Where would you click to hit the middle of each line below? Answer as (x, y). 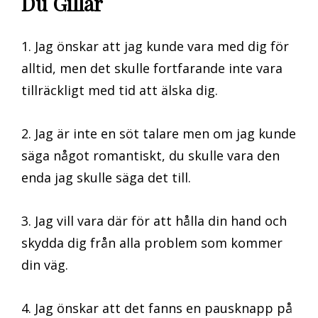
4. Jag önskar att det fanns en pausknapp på (157, 308)
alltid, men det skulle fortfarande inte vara (152, 68)
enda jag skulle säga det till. (106, 177)
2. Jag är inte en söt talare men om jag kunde (159, 133)
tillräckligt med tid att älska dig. (120, 90)
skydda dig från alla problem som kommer (152, 242)
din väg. (45, 264)
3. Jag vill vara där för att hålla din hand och (154, 220)
